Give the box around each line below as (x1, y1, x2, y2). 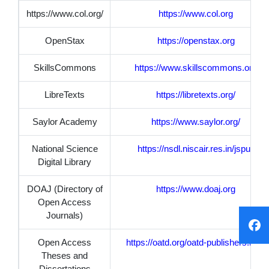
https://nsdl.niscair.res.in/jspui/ (137, 143, 255, 154)
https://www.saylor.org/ (151, 116, 240, 127)
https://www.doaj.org (156, 183, 235, 194)
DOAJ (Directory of (26, 183, 103, 194)
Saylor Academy (32, 116, 97, 127)
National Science (31, 143, 98, 154)
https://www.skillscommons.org (134, 62, 257, 73)
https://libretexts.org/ (156, 89, 235, 100)
